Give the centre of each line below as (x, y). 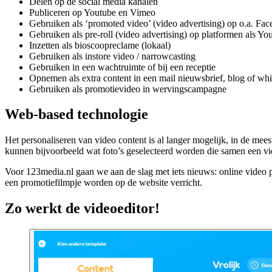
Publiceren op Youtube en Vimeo (92, 12)
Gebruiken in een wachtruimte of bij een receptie (122, 67)
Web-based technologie (76, 114)
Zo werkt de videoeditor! (82, 209)
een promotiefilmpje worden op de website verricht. (104, 183)
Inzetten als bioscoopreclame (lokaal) (100, 45)
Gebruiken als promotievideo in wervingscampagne (128, 89)
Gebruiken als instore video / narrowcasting (112, 56)
